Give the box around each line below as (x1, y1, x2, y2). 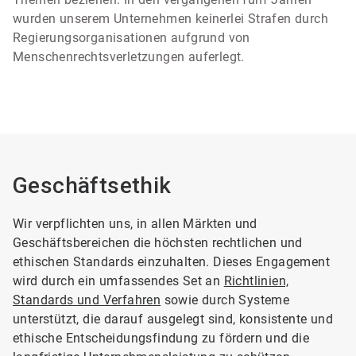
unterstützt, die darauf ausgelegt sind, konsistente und (13, 311, 333, 327)
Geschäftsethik (13, 172, 172, 199)
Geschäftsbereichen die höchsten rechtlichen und (13, 235, 303, 250)
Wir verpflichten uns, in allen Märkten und (13, 216, 257, 231)
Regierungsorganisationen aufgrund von (13, 30, 250, 45)
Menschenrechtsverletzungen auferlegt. (13, 49, 245, 64)
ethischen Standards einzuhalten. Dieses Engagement (13, 254, 330, 269)
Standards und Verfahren (13, 292, 161, 308)
